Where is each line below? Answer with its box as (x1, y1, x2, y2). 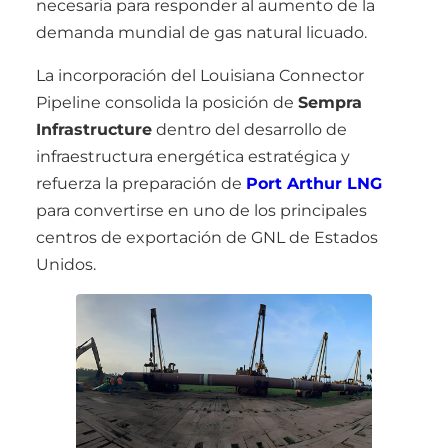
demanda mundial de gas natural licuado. (36, 23, 367, 43)
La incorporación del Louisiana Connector (36, 66, 364, 86)
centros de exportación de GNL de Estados (36, 228, 378, 248)
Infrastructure (36, 120, 152, 140)
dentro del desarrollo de (152, 120, 347, 140)
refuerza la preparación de (36, 174, 246, 194)
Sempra (298, 93, 362, 113)
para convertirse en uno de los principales (36, 201, 367, 221)
